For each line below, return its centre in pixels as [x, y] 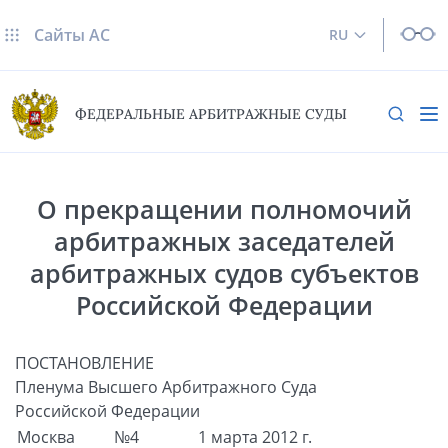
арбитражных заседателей [224, 240]
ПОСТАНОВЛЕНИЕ [84, 362]
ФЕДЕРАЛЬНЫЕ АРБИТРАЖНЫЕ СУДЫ [211, 114]
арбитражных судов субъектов [224, 272]
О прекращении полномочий [224, 208]
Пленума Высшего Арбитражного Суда [166, 386]
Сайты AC [72, 35]
